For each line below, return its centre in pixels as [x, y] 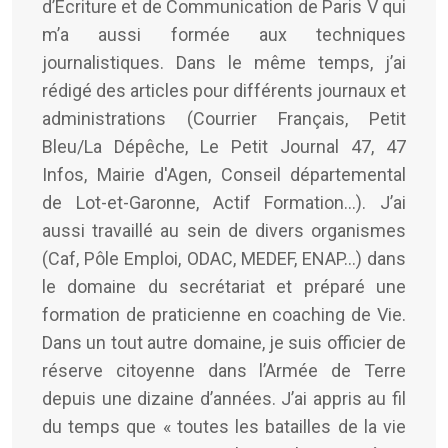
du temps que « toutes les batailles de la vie [224, 426]
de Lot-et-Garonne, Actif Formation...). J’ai [224, 202]
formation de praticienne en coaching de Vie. [224, 314]
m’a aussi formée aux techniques [224, 34]
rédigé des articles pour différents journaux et [224, 90]
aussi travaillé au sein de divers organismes [224, 230]
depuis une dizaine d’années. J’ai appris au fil [224, 398]
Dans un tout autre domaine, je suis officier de [224, 342]
